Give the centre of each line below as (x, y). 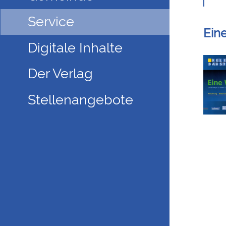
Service (51, 22)
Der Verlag (60, 74)
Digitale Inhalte (75, 47)
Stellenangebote (80, 99)
